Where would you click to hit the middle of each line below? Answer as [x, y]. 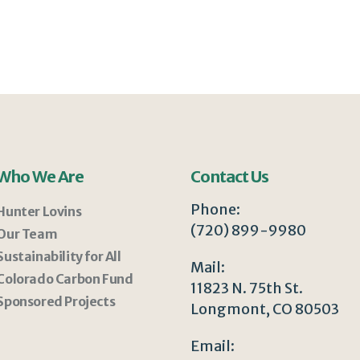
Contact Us [229, 177]
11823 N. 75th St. [246, 288]
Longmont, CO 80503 [264, 309]
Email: [212, 346]
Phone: [215, 210]
